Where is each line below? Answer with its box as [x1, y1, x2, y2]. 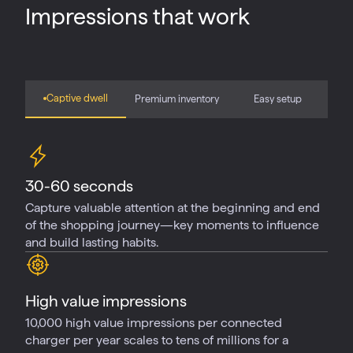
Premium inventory [134, 93, 219, 105]
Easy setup [253, 93, 302, 105]
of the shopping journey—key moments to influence [25, 217, 319, 232]
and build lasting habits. [25, 235, 158, 250]
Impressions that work [25, 3, 250, 30]
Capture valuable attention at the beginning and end [25, 200, 320, 215]
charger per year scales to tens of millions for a [25, 333, 288, 347]
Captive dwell [46, 92, 108, 104]
